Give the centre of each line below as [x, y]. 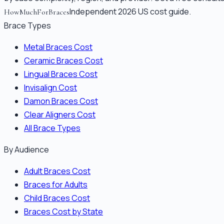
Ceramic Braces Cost [63, 60]
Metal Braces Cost [58, 47]
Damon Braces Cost [61, 101]
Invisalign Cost [50, 87]
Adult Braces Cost [57, 171]
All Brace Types [52, 128]
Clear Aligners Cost [60, 114]
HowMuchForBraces [37, 12]
